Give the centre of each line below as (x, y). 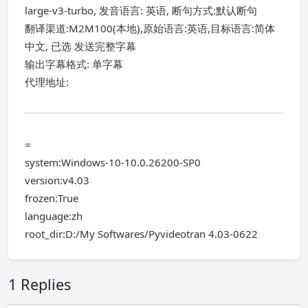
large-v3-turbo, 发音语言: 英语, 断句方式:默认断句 (141, 10)
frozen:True (52, 198)
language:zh (54, 216)
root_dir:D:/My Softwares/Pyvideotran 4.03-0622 (141, 234)
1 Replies (40, 284)
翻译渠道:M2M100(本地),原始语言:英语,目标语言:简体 (150, 28)
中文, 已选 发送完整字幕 (80, 46)
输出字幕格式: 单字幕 (74, 64)
